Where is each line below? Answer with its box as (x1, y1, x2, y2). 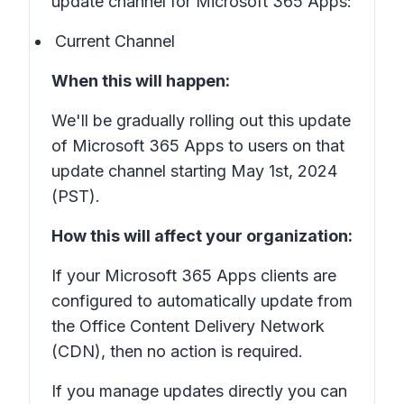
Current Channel (55, 32, 175, 50)
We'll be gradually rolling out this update (51, 111, 351, 130)
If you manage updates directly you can (51, 381, 347, 400)
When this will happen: (51, 71, 230, 90)
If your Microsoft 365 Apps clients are (51, 266, 336, 285)
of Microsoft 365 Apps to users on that (51, 136, 344, 155)
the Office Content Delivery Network (51, 317, 325, 335)
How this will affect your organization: (51, 226, 353, 245)
